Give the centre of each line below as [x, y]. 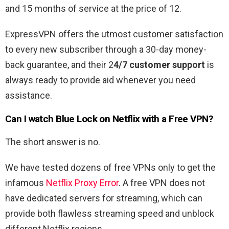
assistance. [29, 96]
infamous [26, 183]
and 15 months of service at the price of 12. [93, 9]
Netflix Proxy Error [82, 183]
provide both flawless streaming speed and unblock [110, 214]
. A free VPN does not [162, 183]
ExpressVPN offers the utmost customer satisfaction [114, 34]
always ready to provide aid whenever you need [100, 80]
